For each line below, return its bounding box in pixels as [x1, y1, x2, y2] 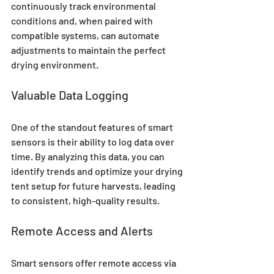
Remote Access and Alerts [11, 223, 153, 239]
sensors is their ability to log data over [11, 136, 176, 148]
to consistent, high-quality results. [11, 194, 160, 207]
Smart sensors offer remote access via [11, 257, 178, 269]
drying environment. [11, 59, 98, 71]
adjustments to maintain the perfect [11, 44, 168, 56]
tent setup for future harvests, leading [11, 180, 177, 192]
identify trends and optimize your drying [11, 165, 185, 177]
